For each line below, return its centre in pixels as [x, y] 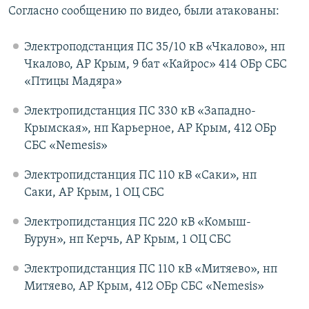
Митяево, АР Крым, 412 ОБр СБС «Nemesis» [144, 287]
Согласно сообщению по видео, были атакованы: [144, 12]
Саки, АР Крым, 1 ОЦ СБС [94, 193]
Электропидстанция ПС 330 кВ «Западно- [140, 112]
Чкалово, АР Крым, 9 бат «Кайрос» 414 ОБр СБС [155, 65]
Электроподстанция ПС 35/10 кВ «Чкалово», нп [154, 48]
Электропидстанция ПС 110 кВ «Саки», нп [140, 176]
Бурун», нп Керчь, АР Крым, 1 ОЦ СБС [127, 240]
